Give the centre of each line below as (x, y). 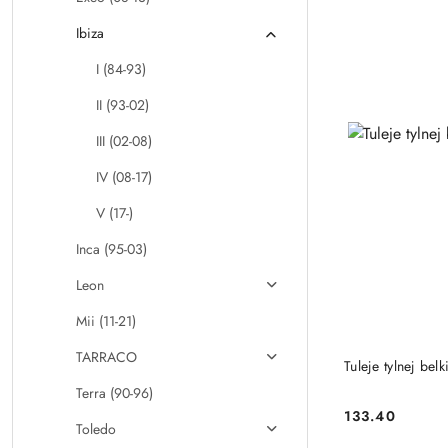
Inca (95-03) (111, 249)
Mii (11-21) (106, 321)
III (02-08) (124, 141)
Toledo (96, 429)
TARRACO (106, 357)
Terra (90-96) (114, 393)
